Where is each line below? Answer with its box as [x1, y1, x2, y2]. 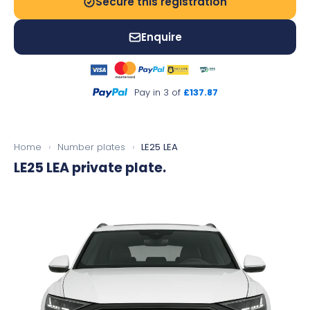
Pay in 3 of [134, 86, 183, 98]
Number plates [57, 140, 125, 154]
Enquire [140, 30, 182, 44]
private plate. [69, 158, 166, 177]
